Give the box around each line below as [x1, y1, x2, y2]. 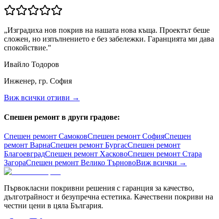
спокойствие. [4, 44, 48, 52]
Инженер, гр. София [4, 77, 72, 86]
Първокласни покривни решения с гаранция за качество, [4, 183, 194, 192]
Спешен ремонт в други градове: [4, 112, 120, 121]
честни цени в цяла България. [4, 201, 103, 210]
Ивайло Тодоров [4, 60, 59, 69]
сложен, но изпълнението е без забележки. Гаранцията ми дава [4, 35, 214, 44]
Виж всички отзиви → [4, 93, 80, 102]
